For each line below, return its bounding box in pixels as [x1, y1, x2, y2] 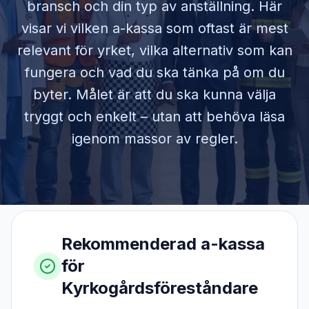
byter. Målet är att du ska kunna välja [33, 86, 276, 103]
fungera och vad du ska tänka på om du [24, 64, 285, 81]
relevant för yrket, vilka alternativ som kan [17, 42, 292, 59]
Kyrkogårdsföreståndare [61, 278, 258, 298]
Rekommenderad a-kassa [61, 234, 265, 254]
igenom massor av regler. [71, 130, 238, 147]
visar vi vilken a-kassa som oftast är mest [21, 20, 288, 37]
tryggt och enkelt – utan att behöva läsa [24, 108, 285, 125]
